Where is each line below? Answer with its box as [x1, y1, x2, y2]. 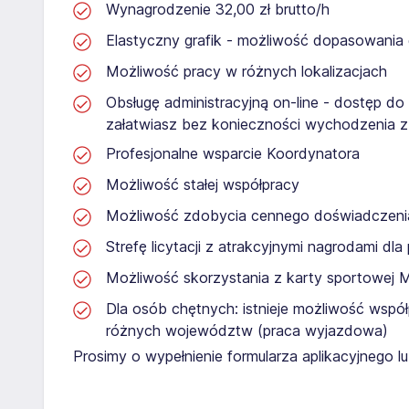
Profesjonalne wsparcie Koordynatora [106, 143, 360, 163]
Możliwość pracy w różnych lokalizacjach [106, 61, 387, 80]
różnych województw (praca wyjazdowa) [106, 320, 388, 340]
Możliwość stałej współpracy [106, 174, 299, 194]
